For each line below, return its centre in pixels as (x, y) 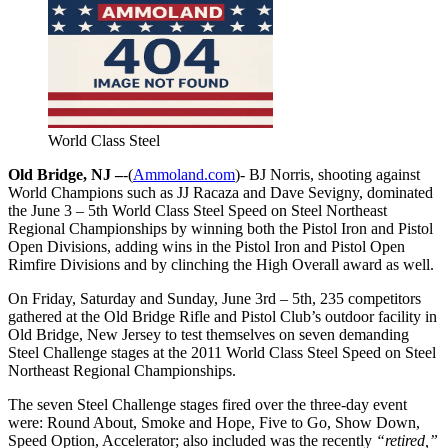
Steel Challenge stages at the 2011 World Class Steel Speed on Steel (222, 352)
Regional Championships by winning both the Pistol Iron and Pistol (220, 228)
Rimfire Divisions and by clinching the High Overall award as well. (221, 264)
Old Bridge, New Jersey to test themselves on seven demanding (208, 334)
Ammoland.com (184, 174)
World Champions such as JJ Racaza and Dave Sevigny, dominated (220, 192)
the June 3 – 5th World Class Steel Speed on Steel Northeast (197, 210)
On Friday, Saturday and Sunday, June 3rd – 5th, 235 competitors (214, 298)
